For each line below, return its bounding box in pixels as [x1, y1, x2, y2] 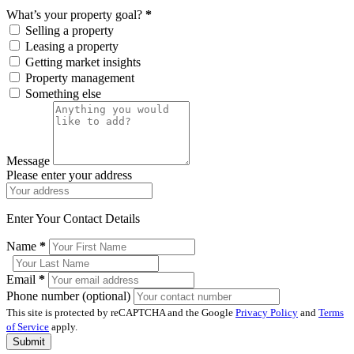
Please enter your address [6, 168, 132, 182]
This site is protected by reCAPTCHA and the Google [6, 306, 235, 318]
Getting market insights [25, 55, 141, 69]
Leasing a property [25, 39, 119, 53]
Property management [25, 70, 134, 85]
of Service [6, 320, 49, 333]
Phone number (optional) [6, 288, 134, 303]
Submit [13, 335, 45, 348]
